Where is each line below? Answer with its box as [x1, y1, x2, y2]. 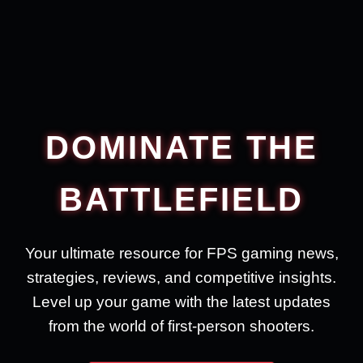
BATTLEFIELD [59, 181, 304, 218]
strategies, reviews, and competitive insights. [27, 269, 336, 287]
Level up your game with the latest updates [32, 293, 331, 311]
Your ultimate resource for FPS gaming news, [24, 245, 339, 263]
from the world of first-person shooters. [49, 318, 314, 335]
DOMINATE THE [45, 130, 318, 166]
